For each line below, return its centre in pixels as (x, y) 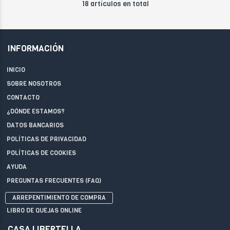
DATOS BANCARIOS (35, 125)
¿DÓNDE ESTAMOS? (36, 111)
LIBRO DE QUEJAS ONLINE (44, 210)
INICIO (16, 70)
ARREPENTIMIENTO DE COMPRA (59, 198)
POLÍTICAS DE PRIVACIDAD (46, 139)
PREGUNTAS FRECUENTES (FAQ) (54, 181)
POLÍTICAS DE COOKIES (41, 153)
